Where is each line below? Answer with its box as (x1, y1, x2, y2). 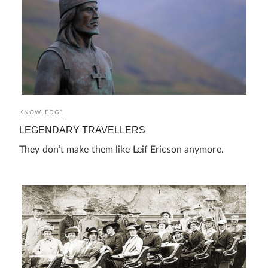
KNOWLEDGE (19, 109, 63, 115)
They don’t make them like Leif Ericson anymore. (19, 144, 224, 154)
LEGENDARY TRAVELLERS (19, 124, 145, 135)
